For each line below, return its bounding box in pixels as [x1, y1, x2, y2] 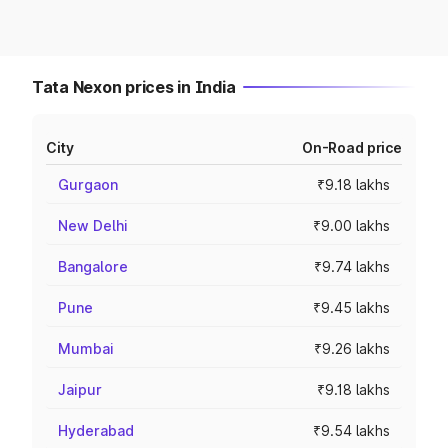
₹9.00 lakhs [313, 217, 390, 234]
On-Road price [301, 139, 402, 156]
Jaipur [58, 381, 102, 398]
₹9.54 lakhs [313, 422, 390, 439]
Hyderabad [58, 422, 134, 439]
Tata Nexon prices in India [32, 77, 236, 97]
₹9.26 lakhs [314, 340, 390, 357]
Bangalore [58, 258, 128, 275]
